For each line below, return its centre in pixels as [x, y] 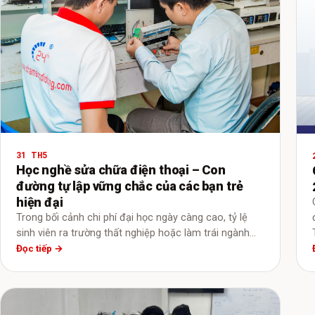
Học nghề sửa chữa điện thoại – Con [121, 169]
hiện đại [40, 202]
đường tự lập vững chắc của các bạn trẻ [130, 186]
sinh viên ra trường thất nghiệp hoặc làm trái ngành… [136, 233]
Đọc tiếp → [40, 249]
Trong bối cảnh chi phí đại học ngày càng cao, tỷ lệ [132, 217]
